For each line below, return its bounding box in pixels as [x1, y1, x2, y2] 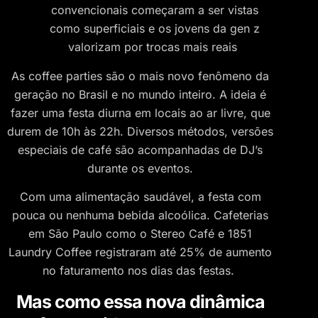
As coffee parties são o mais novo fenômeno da [11, 68, 269, 83]
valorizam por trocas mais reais [68, 40, 241, 55]
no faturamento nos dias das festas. [43, 263, 238, 278]
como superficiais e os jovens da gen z [49, 21, 260, 36]
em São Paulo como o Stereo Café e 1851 [28, 226, 252, 241]
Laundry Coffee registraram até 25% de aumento [9, 245, 272, 260]
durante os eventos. [87, 160, 193, 175]
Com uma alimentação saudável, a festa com [19, 190, 261, 204]
